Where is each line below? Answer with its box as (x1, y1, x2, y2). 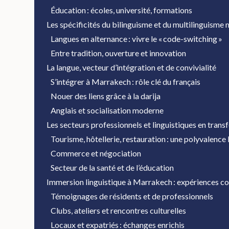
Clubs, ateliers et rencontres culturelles (51, 205, 187, 215)
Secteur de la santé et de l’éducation (51, 163, 174, 172)
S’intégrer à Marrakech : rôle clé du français (51, 77, 201, 86)
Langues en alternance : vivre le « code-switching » (51, 34, 223, 43)
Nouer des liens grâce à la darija (51, 91, 161, 101)
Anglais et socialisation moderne (51, 105, 164, 115)
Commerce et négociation (51, 148, 142, 158)
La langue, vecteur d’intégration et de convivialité (47, 62, 217, 72)
